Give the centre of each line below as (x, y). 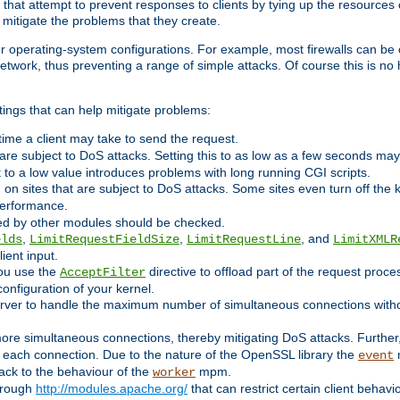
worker (174, 373)
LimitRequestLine (244, 240)
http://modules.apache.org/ (112, 389)
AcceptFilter (103, 273)
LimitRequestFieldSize (104, 240)
